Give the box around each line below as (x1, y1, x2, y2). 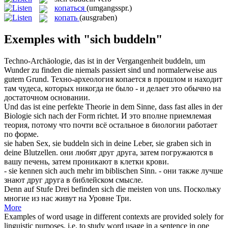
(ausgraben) (79, 13, 117, 22)
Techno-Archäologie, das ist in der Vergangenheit (4, 56, 165, 65)
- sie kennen (4, 166, 45, 175)
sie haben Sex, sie (4, 138, 63, 148)
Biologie (4, 111, 34, 120)
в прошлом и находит (146, 74, 222, 83)
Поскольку (184, 184, 221, 193)
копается (116, 74, 146, 83)
